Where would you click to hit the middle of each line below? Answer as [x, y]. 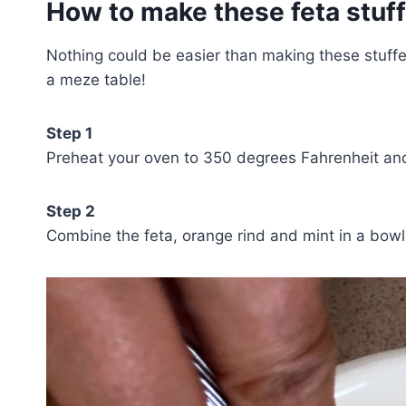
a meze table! [96, 79]
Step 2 [71, 211]
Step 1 [69, 133]
